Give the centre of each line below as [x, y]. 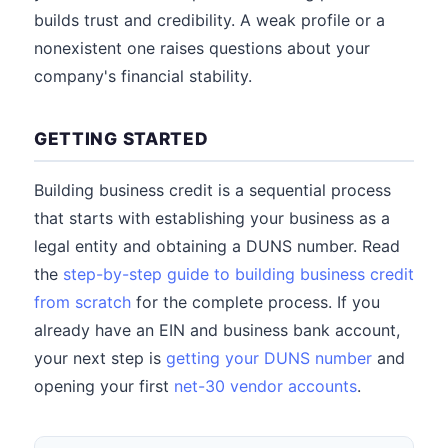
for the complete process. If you [255, 302]
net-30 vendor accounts [265, 386]
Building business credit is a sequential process [212, 190]
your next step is [100, 358]
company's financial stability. [143, 76]
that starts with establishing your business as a [212, 218]
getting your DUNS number [269, 358]
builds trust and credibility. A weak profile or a [209, 20]
